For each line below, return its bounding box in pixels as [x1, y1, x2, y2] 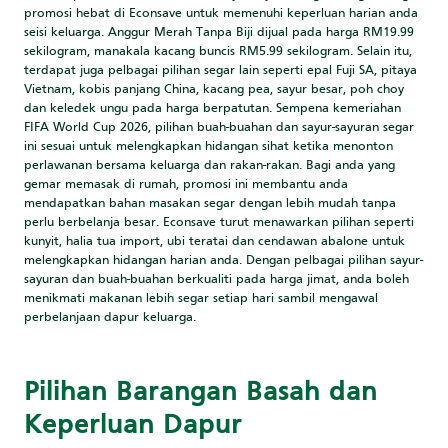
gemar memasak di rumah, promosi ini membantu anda [24, 178, 349, 191]
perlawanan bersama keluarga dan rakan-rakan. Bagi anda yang [24, 159, 396, 172]
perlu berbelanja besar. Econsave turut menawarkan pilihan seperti [24, 216, 415, 229]
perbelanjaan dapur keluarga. [24, 311, 197, 324]
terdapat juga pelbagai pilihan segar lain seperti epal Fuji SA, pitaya [24, 64, 418, 77]
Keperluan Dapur [24, 412, 243, 439]
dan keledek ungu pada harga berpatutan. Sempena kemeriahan [24, 102, 402, 115]
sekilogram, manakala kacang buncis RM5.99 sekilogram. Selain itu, [24, 45, 413, 58]
